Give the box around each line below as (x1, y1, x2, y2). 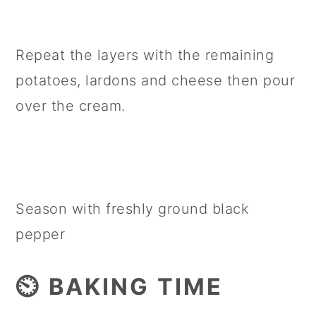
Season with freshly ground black (16, 200, 250, 218)
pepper (16, 226, 66, 243)
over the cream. (16, 97, 126, 115)
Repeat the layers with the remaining (16, 47, 274, 64)
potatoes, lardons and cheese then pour (16, 72, 296, 90)
